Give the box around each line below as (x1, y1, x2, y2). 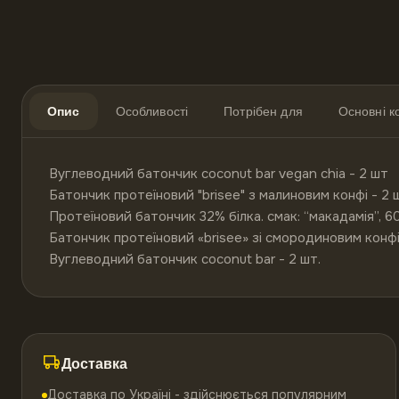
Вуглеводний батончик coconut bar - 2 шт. (49, 250, 324, 268)
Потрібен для (224, 103, 303, 119)
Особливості (115, 103, 189, 119)
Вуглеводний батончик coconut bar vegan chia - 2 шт (49, 165, 388, 183)
